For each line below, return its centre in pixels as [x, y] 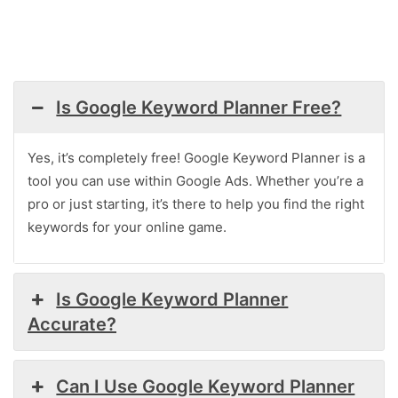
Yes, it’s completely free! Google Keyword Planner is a [196, 157]
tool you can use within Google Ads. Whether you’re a [195, 180]
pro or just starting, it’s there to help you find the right [196, 203]
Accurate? [72, 324]
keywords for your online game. [127, 227]
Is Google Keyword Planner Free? [199, 107]
